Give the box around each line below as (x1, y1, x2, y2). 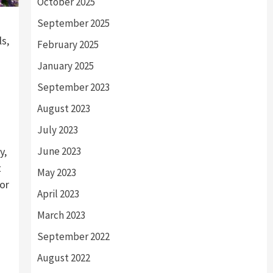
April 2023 (37, 187, 79, 200)
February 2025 (37, 38, 99, 51)
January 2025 (37, 59, 94, 73)
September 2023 (37, 80, 110, 94)
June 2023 (37, 144, 81, 158)
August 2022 (37, 251, 90, 264)
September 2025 (37, 16, 110, 30)
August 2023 (37, 102, 90, 115)
